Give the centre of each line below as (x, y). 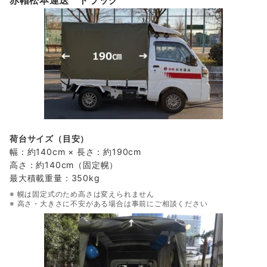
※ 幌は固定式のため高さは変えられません (82, 194)
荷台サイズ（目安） (49, 138)
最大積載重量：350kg (55, 178)
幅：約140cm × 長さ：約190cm (76, 151)
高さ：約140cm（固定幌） (64, 164)
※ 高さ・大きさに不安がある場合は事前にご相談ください (109, 203)
